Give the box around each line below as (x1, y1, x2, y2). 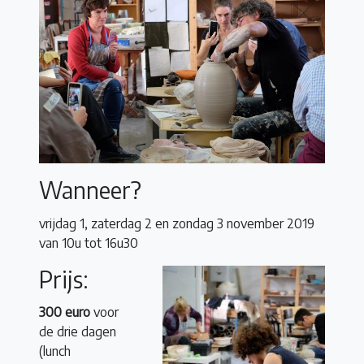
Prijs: (39, 264, 89, 293)
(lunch (39, 343, 71, 360)
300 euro (39, 304, 90, 321)
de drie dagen (39, 323, 116, 340)
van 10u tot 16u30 (39, 234, 138, 251)
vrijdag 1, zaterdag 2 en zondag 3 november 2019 (39, 214, 314, 232)
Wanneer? (39, 175, 141, 204)
